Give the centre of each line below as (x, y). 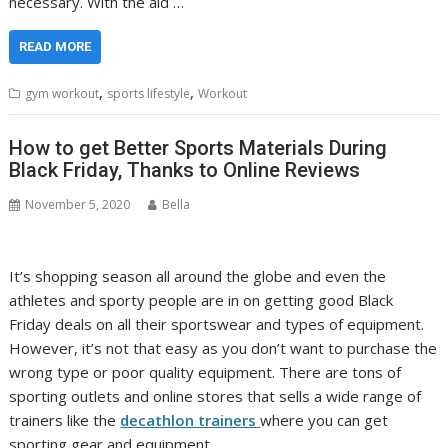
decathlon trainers (188, 420)
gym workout (62, 93)
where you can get (324, 420)
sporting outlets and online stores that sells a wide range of (215, 396)
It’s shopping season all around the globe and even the (198, 276)
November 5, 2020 (78, 205)
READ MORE (55, 46)
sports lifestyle (149, 93)
